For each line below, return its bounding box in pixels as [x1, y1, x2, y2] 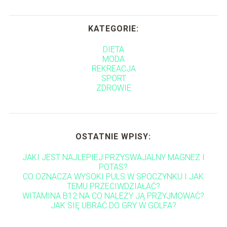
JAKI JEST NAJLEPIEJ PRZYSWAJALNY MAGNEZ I [22, 153, 205, 163]
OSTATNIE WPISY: [75, 132, 152, 142]
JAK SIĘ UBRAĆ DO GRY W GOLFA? [50, 201, 176, 211]
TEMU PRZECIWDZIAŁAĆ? [66, 181, 160, 192]
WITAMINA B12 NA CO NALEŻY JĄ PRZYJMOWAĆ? [22, 191, 205, 201]
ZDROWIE [96, 83, 131, 93]
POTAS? [99, 162, 128, 172]
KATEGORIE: [88, 24, 139, 34]
